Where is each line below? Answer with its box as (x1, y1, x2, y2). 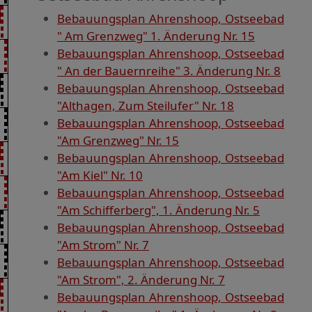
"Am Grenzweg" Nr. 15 (57, 132, 179, 149)
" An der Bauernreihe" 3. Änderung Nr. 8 (57, 63, 281, 79)
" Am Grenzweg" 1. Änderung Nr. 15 (57, 28, 255, 45)
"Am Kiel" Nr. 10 (57, 167, 143, 184)
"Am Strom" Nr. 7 (57, 237, 149, 253)
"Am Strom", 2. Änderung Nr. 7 (57, 272, 225, 288)
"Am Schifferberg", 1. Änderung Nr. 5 (57, 202, 260, 219)
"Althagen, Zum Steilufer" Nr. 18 (57, 97, 234, 114)
